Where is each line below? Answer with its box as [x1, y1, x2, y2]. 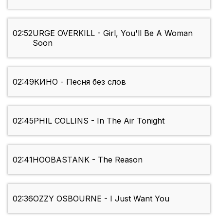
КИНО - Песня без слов [34, 77, 126, 87]
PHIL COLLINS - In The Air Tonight [34, 116, 164, 126]
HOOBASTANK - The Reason [33, 155, 143, 165]
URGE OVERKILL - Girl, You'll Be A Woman [33, 28, 193, 38]
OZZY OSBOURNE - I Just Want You [33, 194, 169, 204]
